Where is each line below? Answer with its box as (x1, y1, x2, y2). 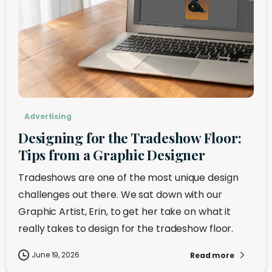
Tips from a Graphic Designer (18, 146, 205, 165)
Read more (189, 250, 234, 260)
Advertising (24, 111, 72, 122)
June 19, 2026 (32, 250, 80, 260)
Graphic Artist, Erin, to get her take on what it (18, 205, 231, 219)
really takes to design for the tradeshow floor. (18, 222, 234, 236)
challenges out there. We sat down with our (18, 188, 222, 202)
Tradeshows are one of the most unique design (18, 171, 239, 185)
